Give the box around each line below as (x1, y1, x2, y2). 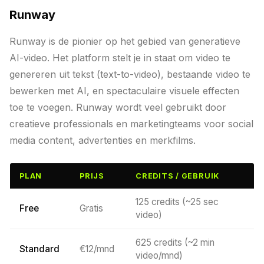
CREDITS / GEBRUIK (136, 171, 220, 180)
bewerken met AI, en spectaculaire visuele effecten (9, 85, 239, 97)
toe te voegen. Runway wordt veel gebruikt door (9, 101, 226, 113)
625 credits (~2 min (136, 237, 214, 248)
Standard (19, 243, 60, 255)
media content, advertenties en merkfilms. (9, 134, 196, 146)
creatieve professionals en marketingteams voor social (9, 118, 253, 130)
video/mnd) (136, 250, 183, 261)
